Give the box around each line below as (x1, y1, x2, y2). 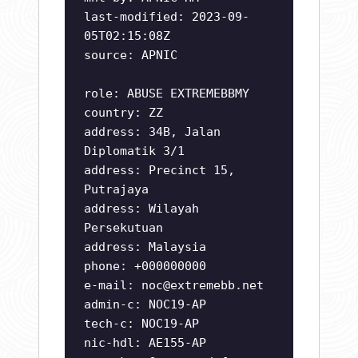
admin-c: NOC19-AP (84, 297, 206, 312)
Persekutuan (84, 221, 163, 236)
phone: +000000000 (84, 259, 206, 274)
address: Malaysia (84, 240, 206, 255)
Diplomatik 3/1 (84, 144, 185, 159)
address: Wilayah (84, 201, 199, 217)
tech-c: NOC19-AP (84, 316, 199, 332)
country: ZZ (84, 105, 163, 121)
